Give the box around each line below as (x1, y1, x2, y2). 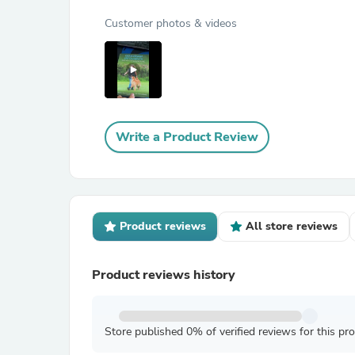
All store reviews (246, 219, 338, 234)
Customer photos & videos (105, 16, 237, 31)
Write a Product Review (116, 128, 258, 146)
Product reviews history (92, 266, 235, 284)
